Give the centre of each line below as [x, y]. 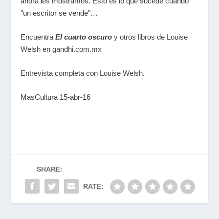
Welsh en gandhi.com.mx [61, 49]
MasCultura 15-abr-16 [56, 97]
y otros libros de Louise [150, 37]
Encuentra [38, 37]
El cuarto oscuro [84, 37]
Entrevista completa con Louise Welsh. [83, 73]
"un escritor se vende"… [59, 13]
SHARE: [49, 169]
